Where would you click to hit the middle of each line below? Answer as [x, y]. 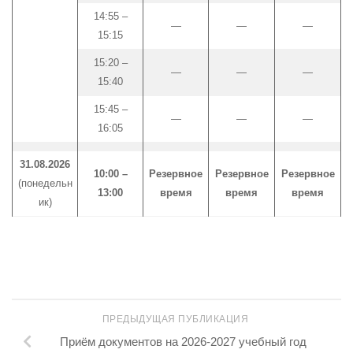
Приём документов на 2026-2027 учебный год [183, 342]
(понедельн [45, 183]
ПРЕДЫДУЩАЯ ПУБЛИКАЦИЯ [176, 320]
